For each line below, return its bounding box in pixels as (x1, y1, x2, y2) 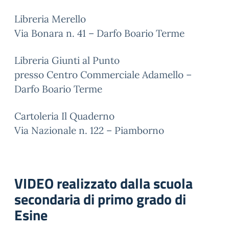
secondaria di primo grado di (14, 188, 186, 210)
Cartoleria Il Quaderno (14, 110, 114, 122)
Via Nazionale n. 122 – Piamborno (14, 124, 164, 136)
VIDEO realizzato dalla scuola (14, 172, 193, 194)
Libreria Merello (14, 13, 86, 25)
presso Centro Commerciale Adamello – (14, 68, 192, 81)
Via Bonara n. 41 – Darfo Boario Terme (14, 27, 185, 39)
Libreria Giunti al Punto (14, 54, 120, 66)
